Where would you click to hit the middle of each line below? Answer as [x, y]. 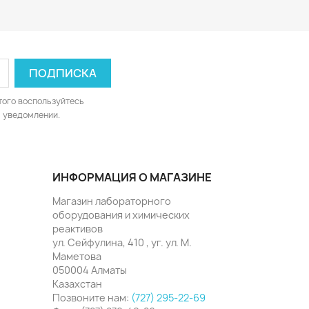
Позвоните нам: [92, 297]
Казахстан [77, 283]
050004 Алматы [90, 270]
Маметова [77, 256]
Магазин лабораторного [112, 201]
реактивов [78, 228]
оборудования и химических [121, 215]
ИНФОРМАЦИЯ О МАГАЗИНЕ [132, 177]
